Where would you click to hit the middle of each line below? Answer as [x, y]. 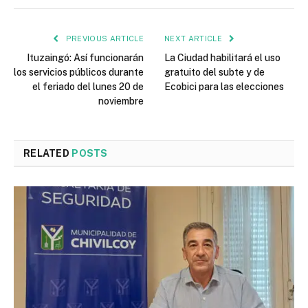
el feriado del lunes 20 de [88, 87]
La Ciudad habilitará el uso [222, 58]
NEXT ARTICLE [195, 39]
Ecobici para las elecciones [224, 87]
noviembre [121, 101]
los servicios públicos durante [79, 73]
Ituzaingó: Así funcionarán [85, 58]
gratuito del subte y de [214, 73]
